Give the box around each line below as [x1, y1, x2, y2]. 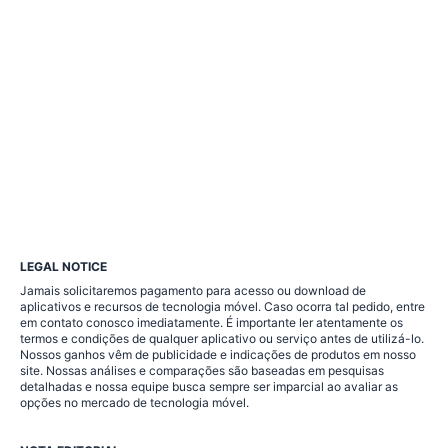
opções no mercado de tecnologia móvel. [20, 394, 249, 410]
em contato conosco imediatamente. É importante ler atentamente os [20, 314, 403, 330]
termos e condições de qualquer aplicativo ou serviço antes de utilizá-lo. [20, 330, 424, 346]
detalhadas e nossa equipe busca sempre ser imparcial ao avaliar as [20, 378, 398, 394]
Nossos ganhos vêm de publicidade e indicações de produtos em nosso [20, 346, 416, 362]
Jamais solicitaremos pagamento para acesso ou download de [20, 282, 366, 298]
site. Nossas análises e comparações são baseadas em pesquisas [20, 362, 384, 378]
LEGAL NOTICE [20, 258, 107, 274]
